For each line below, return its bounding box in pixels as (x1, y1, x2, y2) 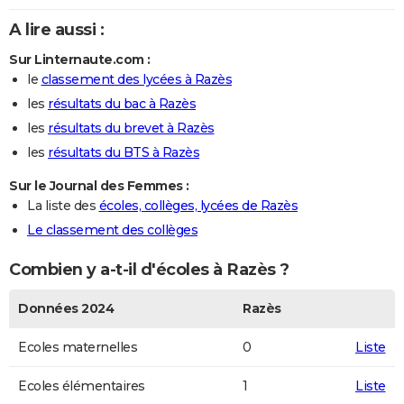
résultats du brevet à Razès (48, 119, 215, 136)
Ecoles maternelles (18, 338, 137, 355)
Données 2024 (18, 299, 114, 317)
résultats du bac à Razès (48, 95, 196, 112)
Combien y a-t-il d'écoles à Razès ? (9, 260, 289, 280)
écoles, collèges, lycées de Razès (98, 197, 298, 214)
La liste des (27, 197, 99, 214)
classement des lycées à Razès (41, 70, 232, 87)
